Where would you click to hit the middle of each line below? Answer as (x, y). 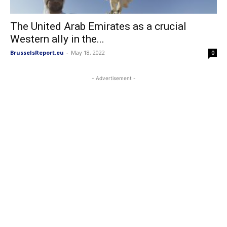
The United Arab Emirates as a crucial (98, 27)
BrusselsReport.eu (37, 53)
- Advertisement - (113, 78)
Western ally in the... (57, 39)
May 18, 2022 (88, 53)
